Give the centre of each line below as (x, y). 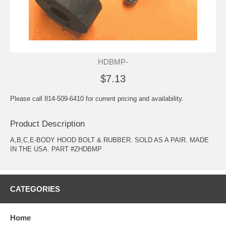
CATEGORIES (35, 189)
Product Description (47, 124)
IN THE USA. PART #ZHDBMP (56, 149)
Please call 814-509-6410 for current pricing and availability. (97, 98)
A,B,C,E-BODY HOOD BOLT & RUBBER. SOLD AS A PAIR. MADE (109, 140)
